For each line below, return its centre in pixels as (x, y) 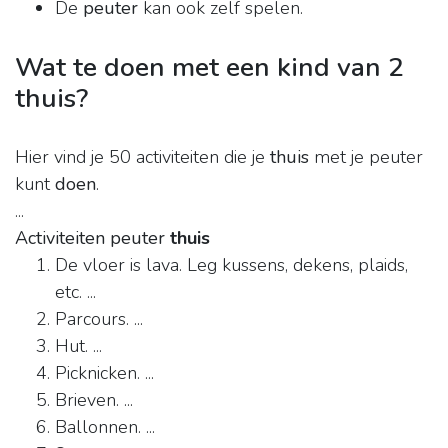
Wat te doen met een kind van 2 (209, 67)
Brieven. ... (94, 400)
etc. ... (75, 292)
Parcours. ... (99, 319)
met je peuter (366, 157)
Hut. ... (78, 346)
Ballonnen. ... (105, 427)
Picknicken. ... (104, 373)
